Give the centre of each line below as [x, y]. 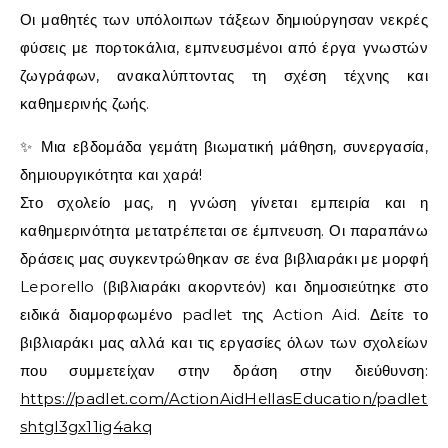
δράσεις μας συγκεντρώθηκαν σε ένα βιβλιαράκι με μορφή [224, 258]
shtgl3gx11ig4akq [86, 426]
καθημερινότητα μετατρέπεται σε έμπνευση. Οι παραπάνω [224, 230]
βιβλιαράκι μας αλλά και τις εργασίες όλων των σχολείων [224, 342]
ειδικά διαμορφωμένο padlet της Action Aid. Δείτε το [224, 314]
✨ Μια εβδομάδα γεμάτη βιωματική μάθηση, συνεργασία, [224, 146]
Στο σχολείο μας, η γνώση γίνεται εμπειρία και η [224, 202]
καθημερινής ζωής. [85, 103]
